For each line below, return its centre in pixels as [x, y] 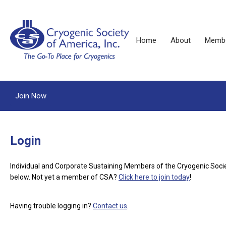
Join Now [31, 96]
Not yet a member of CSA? [75, 177]
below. [21, 177]
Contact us [110, 206]
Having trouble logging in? [51, 206]
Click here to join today [154, 177]
